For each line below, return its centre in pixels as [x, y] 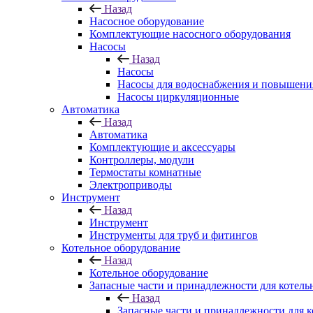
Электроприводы [131, 185]
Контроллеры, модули [142, 160]
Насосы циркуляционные [178, 97]
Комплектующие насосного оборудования [190, 34]
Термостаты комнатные [145, 173]
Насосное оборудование [147, 22]
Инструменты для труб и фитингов [174, 235]
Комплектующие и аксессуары [162, 147]
